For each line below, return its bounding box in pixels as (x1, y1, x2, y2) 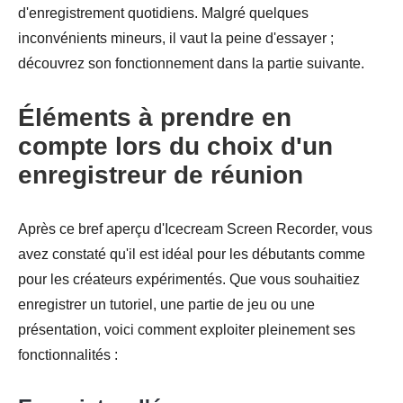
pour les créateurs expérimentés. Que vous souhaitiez (18, 271, 360, 287)
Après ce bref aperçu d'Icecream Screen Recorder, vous (18, 220, 372, 237)
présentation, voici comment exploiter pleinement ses (18, 321, 355, 337)
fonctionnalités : (18, 346, 118, 363)
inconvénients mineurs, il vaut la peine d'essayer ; (18, 30, 334, 46)
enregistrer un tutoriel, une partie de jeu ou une (18, 296, 315, 312)
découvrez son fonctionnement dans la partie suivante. (18, 55, 364, 71)
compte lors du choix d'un (18, 131, 333, 160)
